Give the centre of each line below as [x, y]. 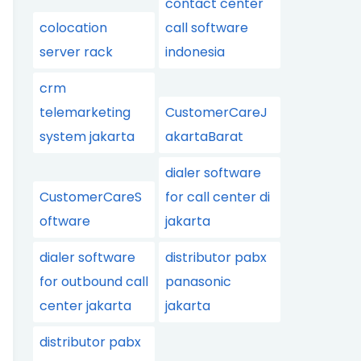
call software [207, 28]
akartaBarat [205, 137]
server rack [76, 52]
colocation [73, 28]
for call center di [218, 197]
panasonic [199, 282]
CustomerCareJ [217, 112]
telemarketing [85, 112]
